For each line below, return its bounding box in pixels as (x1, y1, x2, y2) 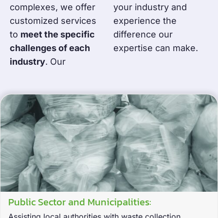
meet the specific (20, 29, 95, 40)
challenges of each (10, 43, 90, 54)
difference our (113, 29, 173, 40)
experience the (113, 16, 177, 26)
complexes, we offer (10, 2, 95, 13)
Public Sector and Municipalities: (8, 195, 151, 210)
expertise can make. (113, 43, 198, 54)
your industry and (113, 2, 187, 13)
